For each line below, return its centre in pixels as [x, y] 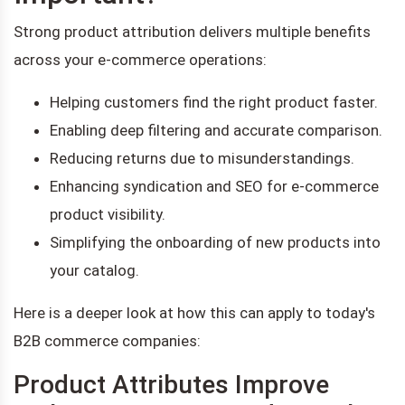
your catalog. [94, 270]
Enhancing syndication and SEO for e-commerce [214, 186]
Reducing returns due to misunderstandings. [202, 158]
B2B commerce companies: [107, 340]
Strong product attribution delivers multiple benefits [192, 31]
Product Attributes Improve [171, 384]
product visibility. [108, 214]
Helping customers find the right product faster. [214, 102]
